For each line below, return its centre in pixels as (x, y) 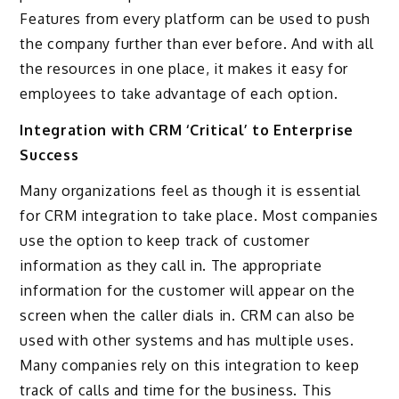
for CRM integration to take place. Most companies (199, 216)
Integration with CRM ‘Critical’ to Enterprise (187, 130)
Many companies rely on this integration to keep (190, 366)
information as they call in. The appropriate (171, 266)
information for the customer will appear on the (187, 291)
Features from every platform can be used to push (195, 18)
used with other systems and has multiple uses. (187, 341)
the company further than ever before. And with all (197, 43)
